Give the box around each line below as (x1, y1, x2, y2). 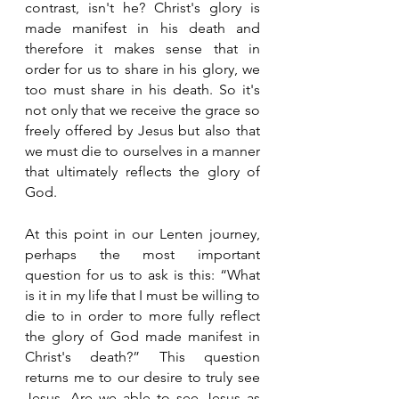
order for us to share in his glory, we (25, 60, 260, 77)
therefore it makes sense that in (25, 39, 260, 57)
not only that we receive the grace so (25, 101, 260, 118)
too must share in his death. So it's (25, 80, 260, 98)
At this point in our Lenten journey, (25, 224, 260, 242)
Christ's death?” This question (25, 347, 260, 365)
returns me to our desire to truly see (25, 368, 260, 386)
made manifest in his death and (25, 19, 260, 37)
